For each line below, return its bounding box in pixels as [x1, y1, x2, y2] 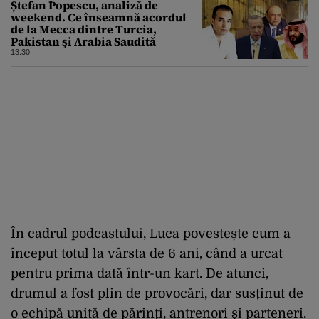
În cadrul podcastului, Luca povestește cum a [11, 226, 291, 241]
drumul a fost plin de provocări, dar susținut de [11, 286, 303, 300]
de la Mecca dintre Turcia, [11, 21, 157, 37]
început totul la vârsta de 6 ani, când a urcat [11, 246, 283, 261]
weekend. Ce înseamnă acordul [11, 9, 187, 25]
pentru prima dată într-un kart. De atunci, [11, 266, 268, 281]
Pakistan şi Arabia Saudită [11, 33, 156, 49]
